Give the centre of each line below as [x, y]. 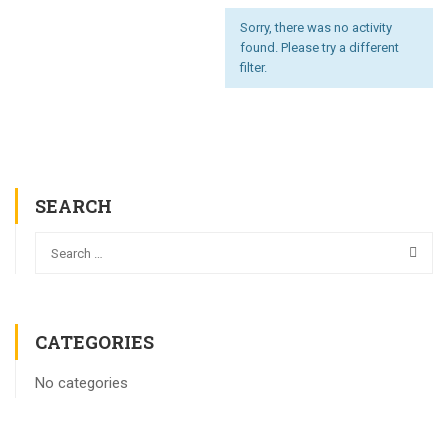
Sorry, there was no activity [316, 27]
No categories [81, 383]
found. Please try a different [319, 47]
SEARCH [73, 206]
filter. [253, 67]
